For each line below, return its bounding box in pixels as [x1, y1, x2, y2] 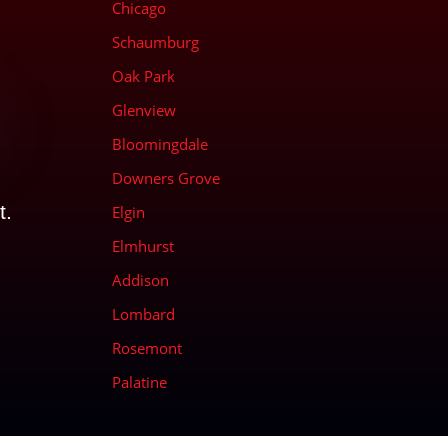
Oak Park [111, 65, 175, 86]
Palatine [111, 371, 167, 392]
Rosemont [111, 337, 182, 358]
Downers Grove [111, 167, 220, 188]
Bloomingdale [111, 133, 208, 154]
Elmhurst [111, 235, 174, 256]
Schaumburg [111, 31, 199, 52]
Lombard [111, 303, 175, 324]
